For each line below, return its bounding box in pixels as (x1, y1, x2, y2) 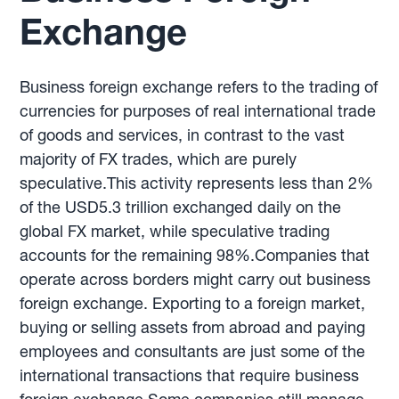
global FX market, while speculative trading (20, 221, 330, 241)
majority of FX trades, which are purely (20, 149, 297, 169)
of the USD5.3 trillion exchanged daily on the (20, 197, 342, 217)
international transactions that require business (20, 365, 360, 386)
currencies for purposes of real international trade (20, 101, 377, 121)
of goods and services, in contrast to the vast (20, 125, 346, 145)
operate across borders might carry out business (20, 269, 371, 289)
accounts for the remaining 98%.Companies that (20, 245, 370, 265)
